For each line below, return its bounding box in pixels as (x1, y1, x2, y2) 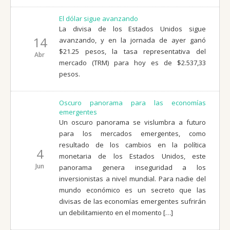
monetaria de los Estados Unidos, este (59, 151, 206, 161)
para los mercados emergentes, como (59, 128, 206, 138)
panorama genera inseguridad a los (59, 162, 206, 172)
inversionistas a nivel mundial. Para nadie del (59, 174, 206, 183)
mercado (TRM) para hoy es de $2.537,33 (59, 57, 206, 67)
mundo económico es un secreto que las (59, 185, 206, 195)
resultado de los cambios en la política (59, 140, 206, 149)
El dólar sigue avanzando (59, 13, 138, 23)
